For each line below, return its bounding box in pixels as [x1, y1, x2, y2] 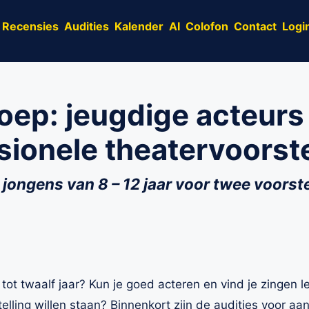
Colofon [186, 19, 228, 33]
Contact [234, 19, 277, 33]
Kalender [114, 19, 163, 33]
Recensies [2, 19, 59, 33]
